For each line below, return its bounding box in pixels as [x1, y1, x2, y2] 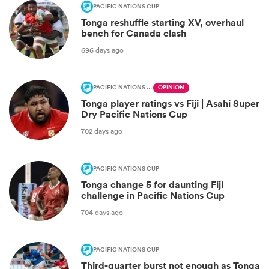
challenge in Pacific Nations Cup [81, 189, 225, 202]
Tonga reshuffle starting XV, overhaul [81, 16, 244, 29]
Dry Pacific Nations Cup [81, 108, 187, 121]
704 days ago [81, 207, 123, 217]
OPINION [158, 83, 184, 93]
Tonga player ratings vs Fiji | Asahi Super [81, 97, 259, 110]
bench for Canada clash [81, 27, 186, 40]
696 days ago [81, 44, 124, 55]
